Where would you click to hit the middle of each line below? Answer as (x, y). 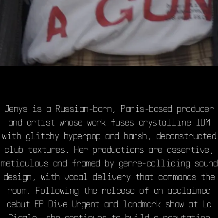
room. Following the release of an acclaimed (109, 190)
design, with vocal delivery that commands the (109, 176)
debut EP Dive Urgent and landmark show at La (109, 203)
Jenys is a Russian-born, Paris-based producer (109, 108)
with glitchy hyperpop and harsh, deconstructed (109, 135)
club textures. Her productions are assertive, (109, 149)
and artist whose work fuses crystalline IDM (109, 122)
